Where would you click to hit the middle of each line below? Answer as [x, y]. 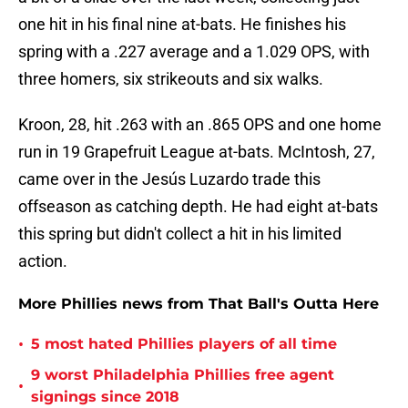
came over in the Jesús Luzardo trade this [169, 179]
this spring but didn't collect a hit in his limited [180, 234]
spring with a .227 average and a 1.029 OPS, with [194, 52]
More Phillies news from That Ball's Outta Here [199, 304]
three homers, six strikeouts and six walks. [171, 79]
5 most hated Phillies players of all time [184, 344]
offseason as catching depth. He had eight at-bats [198, 207]
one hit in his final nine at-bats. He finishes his [182, 25]
